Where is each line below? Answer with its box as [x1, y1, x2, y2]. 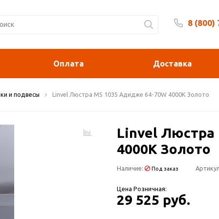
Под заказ [150, 166, 178, 172]
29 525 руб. [117, 192, 190, 207]
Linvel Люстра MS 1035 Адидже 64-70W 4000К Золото [52, 91, 209, 98]
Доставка [153, 59, 192, 68]
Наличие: [117, 165, 145, 172]
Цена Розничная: [117, 185, 167, 192]
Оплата [53, 59, 84, 68]
